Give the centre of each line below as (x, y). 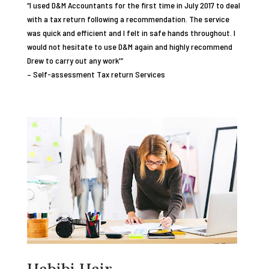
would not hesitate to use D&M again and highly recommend (129, 47)
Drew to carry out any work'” (75, 60)
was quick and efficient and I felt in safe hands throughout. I (131, 33)
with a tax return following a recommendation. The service (128, 19)
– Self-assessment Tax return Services (96, 74)
